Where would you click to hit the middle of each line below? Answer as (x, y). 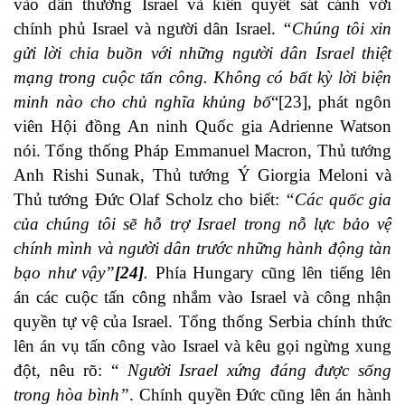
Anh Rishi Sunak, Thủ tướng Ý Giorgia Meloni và (202, 175)
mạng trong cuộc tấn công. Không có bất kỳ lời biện (202, 78)
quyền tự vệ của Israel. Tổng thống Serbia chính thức (202, 322)
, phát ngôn (349, 102)
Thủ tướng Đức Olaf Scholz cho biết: (150, 200)
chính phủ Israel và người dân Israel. (148, 29)
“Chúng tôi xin (337, 29)
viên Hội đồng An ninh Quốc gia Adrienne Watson (202, 127)
